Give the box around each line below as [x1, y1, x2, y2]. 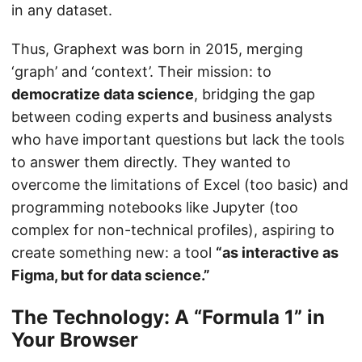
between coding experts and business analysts [11, 107, 332, 125]
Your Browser [11, 327, 138, 351]
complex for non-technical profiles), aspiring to [11, 221, 335, 238]
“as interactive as [216, 243, 339, 261]
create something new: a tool [11, 243, 216, 261]
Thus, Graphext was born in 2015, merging [11, 40, 303, 57]
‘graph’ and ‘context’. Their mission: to [11, 62, 271, 80]
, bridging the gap [194, 85, 315, 103]
